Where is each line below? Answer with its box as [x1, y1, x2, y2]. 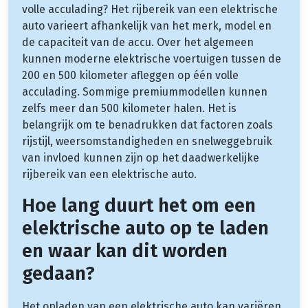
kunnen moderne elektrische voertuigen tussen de [22, 52, 281, 65]
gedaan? [22, 261, 95, 285]
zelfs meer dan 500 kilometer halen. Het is [22, 101, 236, 115]
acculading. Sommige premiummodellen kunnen [22, 85, 267, 98]
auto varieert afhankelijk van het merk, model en [22, 19, 272, 32]
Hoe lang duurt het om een [22, 193, 256, 217]
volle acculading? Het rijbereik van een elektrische [22, 2, 278, 16]
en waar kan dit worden [22, 239, 228, 262]
